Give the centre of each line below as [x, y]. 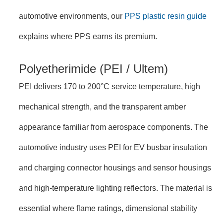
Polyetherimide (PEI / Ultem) [93, 68]
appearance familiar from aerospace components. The [113, 127]
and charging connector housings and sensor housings [115, 167]
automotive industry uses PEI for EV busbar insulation [113, 147]
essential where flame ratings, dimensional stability [108, 208]
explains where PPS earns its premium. [88, 36]
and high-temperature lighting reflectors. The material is [115, 188]
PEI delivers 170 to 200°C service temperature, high [110, 86]
